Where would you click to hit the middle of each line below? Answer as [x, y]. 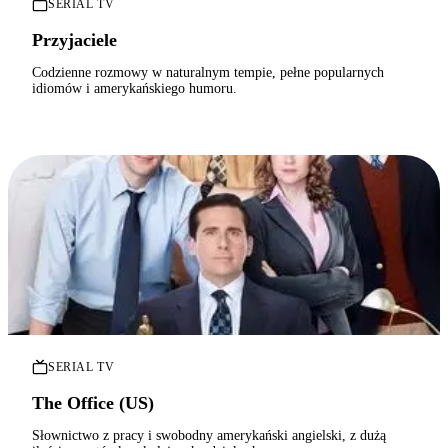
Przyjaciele [74, 40]
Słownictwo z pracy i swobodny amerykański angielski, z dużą [209, 436]
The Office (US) [93, 403]
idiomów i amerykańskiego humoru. [134, 89]
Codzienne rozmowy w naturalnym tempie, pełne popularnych [208, 73]
